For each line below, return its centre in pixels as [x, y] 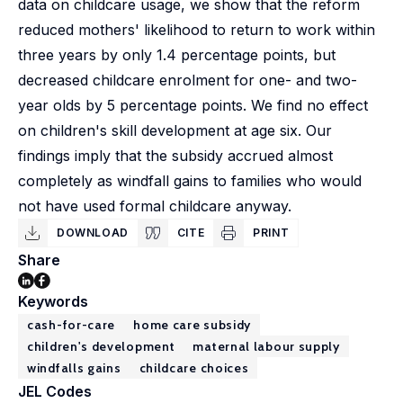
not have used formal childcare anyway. [155, 206]
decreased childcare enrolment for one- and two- [188, 80]
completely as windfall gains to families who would [190, 181]
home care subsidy [193, 325]
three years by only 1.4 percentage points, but [177, 55]
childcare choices [194, 368]
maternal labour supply [266, 346]
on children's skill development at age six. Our [175, 130]
